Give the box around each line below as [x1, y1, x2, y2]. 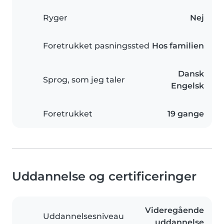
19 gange [167, 109, 204, 119]
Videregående [145, 205, 204, 215]
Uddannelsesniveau [43, 211, 124, 221]
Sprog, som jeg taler [43, 75, 125, 85]
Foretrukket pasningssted [43, 41, 149, 51]
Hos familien [152, 41, 204, 51]
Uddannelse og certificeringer [12, 169, 196, 184]
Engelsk [171, 81, 204, 91]
